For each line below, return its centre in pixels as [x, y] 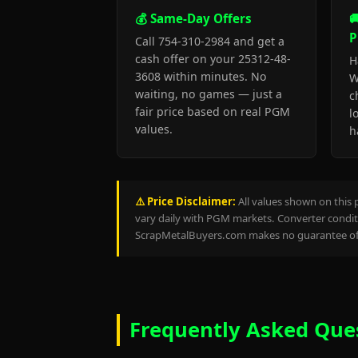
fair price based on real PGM [213, 111]
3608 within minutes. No [201, 76]
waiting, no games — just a [209, 94]
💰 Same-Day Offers [193, 18]
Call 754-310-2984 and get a [210, 41]
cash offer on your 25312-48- [213, 59]
